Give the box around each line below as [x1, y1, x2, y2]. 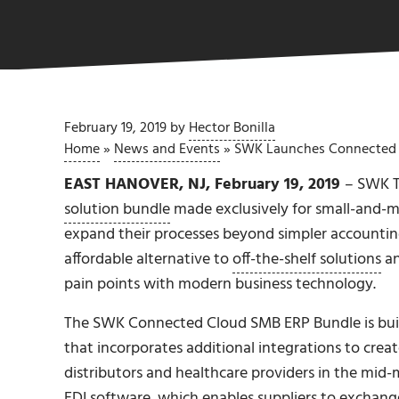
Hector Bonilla [189, 117, 275, 141]
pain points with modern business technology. [64, 271, 376, 297]
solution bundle [64, 196, 170, 223]
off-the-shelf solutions [232, 246, 381, 273]
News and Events [114, 137, 220, 161]
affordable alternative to [64, 246, 232, 273]
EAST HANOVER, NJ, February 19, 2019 [64, 171, 345, 198]
